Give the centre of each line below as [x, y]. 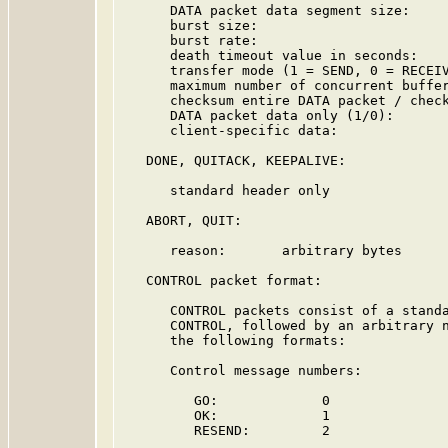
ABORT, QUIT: [182, 220]
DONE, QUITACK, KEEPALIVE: [234, 160]
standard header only [226, 190]
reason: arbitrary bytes [262, 250]
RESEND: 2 [226, 430]
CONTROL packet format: [222, 280]
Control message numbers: [242, 370]
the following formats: [234, 340]
